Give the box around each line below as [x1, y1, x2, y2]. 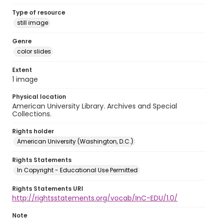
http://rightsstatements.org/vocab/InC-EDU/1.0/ [12, 193, 178, 203]
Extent [12, 66, 32, 74]
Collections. [12, 109, 52, 119]
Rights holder [12, 127, 54, 135]
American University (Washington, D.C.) [17, 137, 133, 145]
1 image [12, 74, 38, 84]
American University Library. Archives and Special [12, 101, 177, 111]
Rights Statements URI [12, 184, 83, 193]
